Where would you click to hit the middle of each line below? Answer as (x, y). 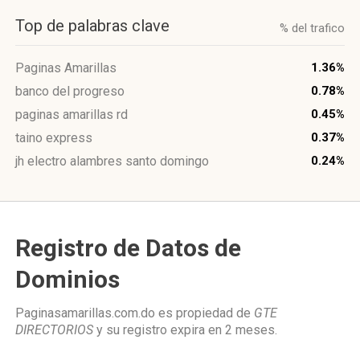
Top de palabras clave (92, 26)
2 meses (250, 330)
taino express (54, 138)
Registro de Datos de (128, 248)
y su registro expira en (159, 330)
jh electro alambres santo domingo (112, 161)
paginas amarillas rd (72, 115)
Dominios (67, 279)
